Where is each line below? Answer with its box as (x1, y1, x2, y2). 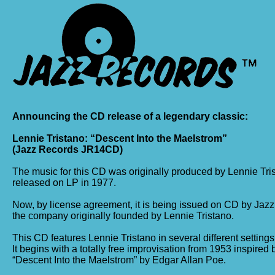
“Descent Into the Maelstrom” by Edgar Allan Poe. (12, 255, 226, 265)
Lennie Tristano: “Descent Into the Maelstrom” (12, 133, 227, 144)
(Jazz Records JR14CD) (12, 144, 123, 155)
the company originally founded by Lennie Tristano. (12, 211, 234, 221)
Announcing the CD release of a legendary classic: (12, 111, 248, 122)
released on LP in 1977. (12, 177, 116, 188)
